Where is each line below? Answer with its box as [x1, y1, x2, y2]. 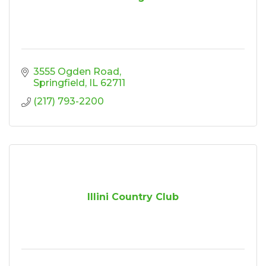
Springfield [33, 77, 85, 88]
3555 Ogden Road [33, 65, 119, 77]
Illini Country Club [87, 191, 179, 202]
